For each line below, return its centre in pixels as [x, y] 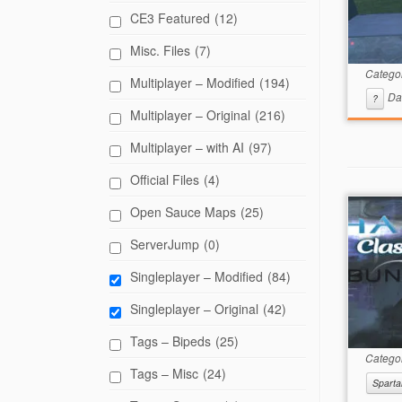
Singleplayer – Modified [197, 276]
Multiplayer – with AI [187, 147]
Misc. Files [160, 50]
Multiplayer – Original [190, 115]
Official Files [165, 179]
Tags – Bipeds [170, 341]
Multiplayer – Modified [192, 83]
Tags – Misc [164, 373]
